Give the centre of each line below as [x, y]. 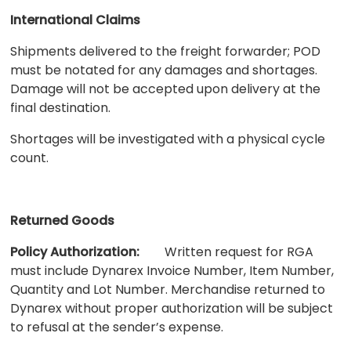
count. [30, 157]
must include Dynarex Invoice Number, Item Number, [172, 270]
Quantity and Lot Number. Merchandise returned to [168, 289]
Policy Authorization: [75, 251]
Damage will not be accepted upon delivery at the [166, 89]
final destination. [61, 107]
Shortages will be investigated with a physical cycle [168, 139]
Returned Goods [63, 220]
